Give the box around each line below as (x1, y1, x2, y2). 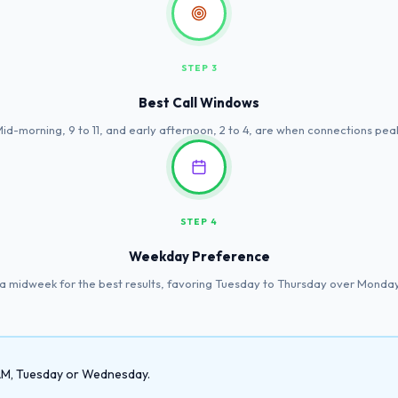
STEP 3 (180, 61, 218, 74)
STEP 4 (180, 215, 218, 227)
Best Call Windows (139, 93, 259, 111)
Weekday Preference (128, 247, 270, 265)
